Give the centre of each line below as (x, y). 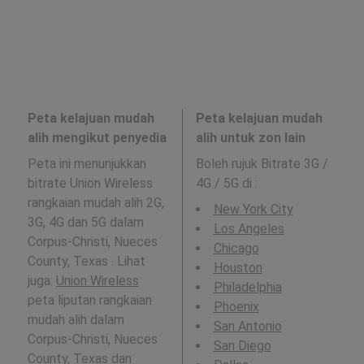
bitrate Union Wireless (90, 183)
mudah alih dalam (76, 320)
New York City (253, 209)
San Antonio (247, 326)
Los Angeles (249, 229)
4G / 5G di (225, 183)
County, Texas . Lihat (86, 261)
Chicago (236, 248)
